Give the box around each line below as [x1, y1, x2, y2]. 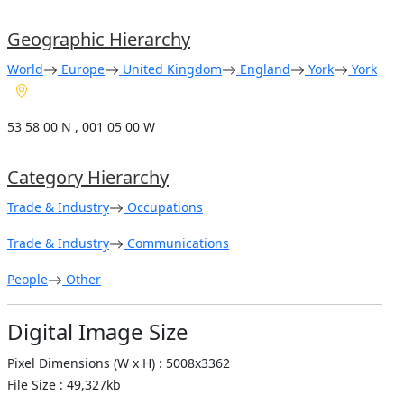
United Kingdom [119, 60, 222, 78]
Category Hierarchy [7, 164, 169, 189]
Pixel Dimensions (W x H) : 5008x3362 [7, 353, 230, 372]
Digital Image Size [7, 316, 188, 346]
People [7, 270, 48, 288]
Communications [124, 234, 229, 252]
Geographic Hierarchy [7, 26, 190, 51]
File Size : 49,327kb [7, 375, 121, 393]
